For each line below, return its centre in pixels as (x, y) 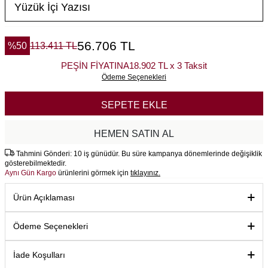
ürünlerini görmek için (94, 173)
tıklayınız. (145, 173)
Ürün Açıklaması (44, 198)
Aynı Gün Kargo (31, 173)
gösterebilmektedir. (36, 164)
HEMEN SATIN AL (134, 134)
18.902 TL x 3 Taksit (168, 66)
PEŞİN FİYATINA (95, 66)
